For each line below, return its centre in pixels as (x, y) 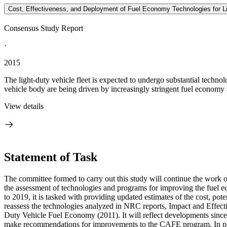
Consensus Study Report (44, 28)
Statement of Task (51, 157)
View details (24, 106)
